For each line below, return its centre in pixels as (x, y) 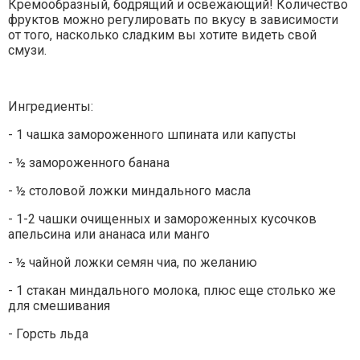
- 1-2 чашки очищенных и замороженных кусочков (162, 219)
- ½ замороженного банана (89, 163)
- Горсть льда (48, 334)
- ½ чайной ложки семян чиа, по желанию (133, 263)
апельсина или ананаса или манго (109, 235)
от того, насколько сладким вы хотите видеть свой (162, 35)
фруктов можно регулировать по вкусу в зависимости (173, 20)
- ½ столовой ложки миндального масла (129, 191)
